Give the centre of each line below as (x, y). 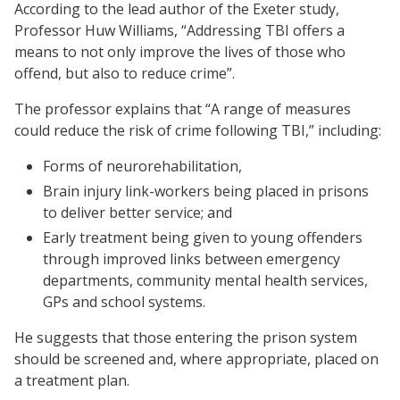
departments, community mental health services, (205, 280)
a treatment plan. (72, 380)
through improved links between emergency (192, 258)
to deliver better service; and (137, 212)
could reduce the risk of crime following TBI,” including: (198, 130)
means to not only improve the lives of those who (180, 51)
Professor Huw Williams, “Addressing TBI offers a (179, 30)
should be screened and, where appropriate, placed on (196, 358)
